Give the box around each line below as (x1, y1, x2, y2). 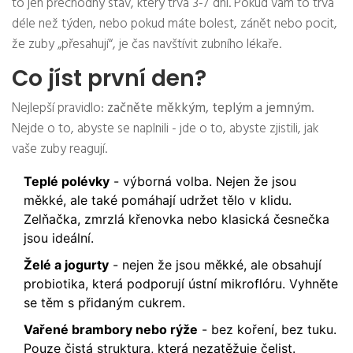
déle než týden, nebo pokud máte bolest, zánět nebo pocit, (12, 13, 337, 35)
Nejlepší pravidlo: (12, 98, 107, 120)
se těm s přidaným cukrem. (24, 295, 185, 311)
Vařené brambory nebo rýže (24, 321, 198, 338)
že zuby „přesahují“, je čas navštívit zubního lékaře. (12, 34, 281, 56)
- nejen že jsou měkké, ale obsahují (109, 257, 321, 273)
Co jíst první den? (12, 63, 206, 95)
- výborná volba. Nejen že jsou (110, 173, 296, 190)
